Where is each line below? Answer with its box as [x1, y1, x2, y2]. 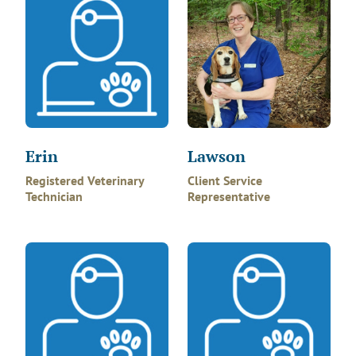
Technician [25, 188, 83, 204]
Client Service [188, 172, 262, 188]
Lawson [188, 145, 246, 167]
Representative [188, 188, 270, 204]
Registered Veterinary [25, 172, 144, 188]
